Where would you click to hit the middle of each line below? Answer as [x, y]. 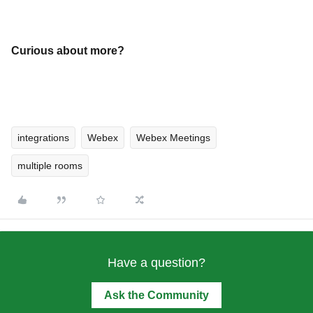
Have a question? [156, 262]
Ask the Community [156, 295]
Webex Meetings [173, 137]
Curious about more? [69, 50]
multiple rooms [50, 165]
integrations [43, 137]
